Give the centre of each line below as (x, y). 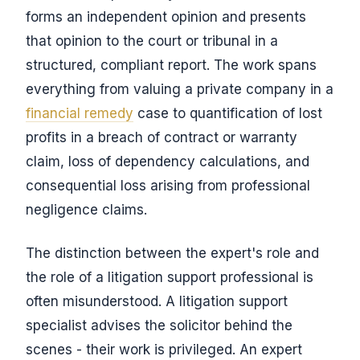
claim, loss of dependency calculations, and (168, 162)
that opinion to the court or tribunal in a (152, 41)
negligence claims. (86, 210)
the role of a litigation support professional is (170, 277)
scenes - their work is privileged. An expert (164, 350)
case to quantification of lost (228, 113)
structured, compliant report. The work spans (171, 65)
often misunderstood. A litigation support (157, 301)
